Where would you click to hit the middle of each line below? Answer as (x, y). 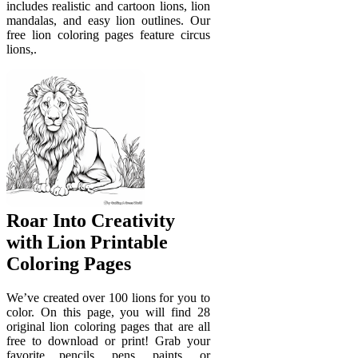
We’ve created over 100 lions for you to (108, 298)
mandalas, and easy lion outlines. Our (108, 20)
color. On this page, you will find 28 (108, 312)
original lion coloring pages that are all (108, 327)
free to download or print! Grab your (108, 341)
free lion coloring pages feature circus (108, 34)
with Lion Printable (87, 243)
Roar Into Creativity (91, 221)
